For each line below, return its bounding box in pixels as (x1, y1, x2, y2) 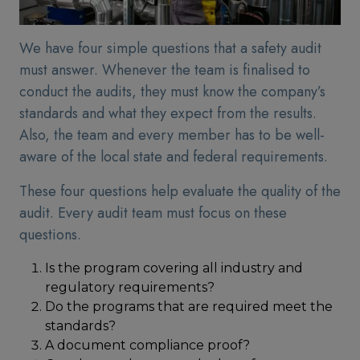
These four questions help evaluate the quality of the (19, 181, 341, 202)
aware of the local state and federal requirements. (19, 146, 328, 167)
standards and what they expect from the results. (19, 103, 317, 124)
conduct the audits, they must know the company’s (19, 81, 325, 102)
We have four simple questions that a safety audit (19, 38, 321, 59)
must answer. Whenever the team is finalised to (19, 59, 310, 80)
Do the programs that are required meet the (45, 299, 333, 314)
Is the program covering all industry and (45, 260, 303, 276)
